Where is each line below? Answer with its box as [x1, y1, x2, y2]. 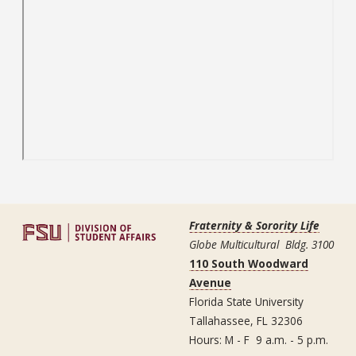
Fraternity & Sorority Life [189, 218, 319, 234]
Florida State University [189, 294, 304, 310]
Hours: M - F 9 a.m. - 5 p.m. [189, 332, 328, 348]
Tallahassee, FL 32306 [189, 313, 303, 329]
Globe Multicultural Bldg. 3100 [189, 237, 334, 253]
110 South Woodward [189, 256, 308, 272]
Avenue [189, 275, 231, 291]
